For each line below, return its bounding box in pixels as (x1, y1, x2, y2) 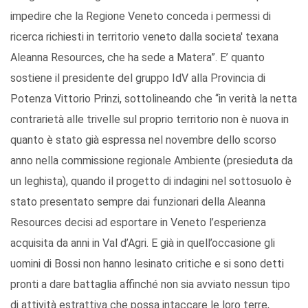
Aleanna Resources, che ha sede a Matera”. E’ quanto (10, 51, 265, 65)
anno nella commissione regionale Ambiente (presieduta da (10, 154, 293, 168)
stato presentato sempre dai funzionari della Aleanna (10, 195, 265, 209)
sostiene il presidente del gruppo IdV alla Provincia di (10, 71, 265, 85)
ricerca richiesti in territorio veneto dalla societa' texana (10, 30, 278, 44)
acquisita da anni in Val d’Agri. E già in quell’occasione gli (10, 236, 275, 250)
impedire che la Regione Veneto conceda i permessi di (10, 10, 271, 23)
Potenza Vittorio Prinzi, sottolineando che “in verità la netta (10, 92, 297, 106)
